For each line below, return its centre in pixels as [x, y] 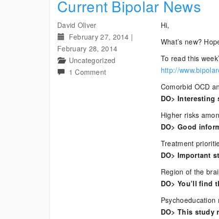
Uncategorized [92, 60]
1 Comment [88, 72]
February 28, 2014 [88, 48]
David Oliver [77, 25]
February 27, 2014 [99, 37]
